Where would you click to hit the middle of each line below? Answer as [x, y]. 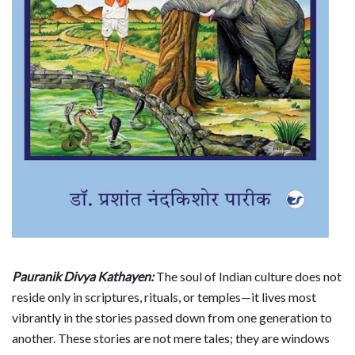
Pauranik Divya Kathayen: [84, 277]
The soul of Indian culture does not [249, 277]
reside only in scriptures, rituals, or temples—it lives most [164, 297]
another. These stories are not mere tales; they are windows [171, 338]
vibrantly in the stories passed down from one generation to [172, 318]
